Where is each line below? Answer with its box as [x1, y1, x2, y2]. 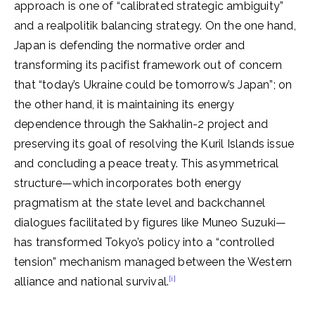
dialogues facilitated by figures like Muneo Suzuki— [14, 216, 287, 229]
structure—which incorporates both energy [14, 176, 242, 190]
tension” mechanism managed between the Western [14, 255, 292, 269]
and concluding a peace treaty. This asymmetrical [14, 157, 279, 170]
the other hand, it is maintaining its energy [14, 98, 234, 111]
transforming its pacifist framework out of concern [14, 58, 283, 72]
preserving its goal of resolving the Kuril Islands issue [14, 137, 295, 150]
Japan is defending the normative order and [14, 39, 245, 52]
